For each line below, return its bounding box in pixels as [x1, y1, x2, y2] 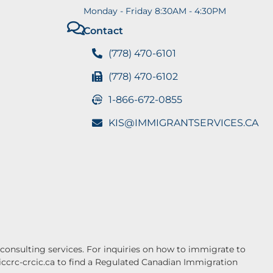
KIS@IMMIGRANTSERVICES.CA [108, 116, 258, 129]
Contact [83, 24, 124, 37]
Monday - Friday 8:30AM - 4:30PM [83, 5, 227, 16]
